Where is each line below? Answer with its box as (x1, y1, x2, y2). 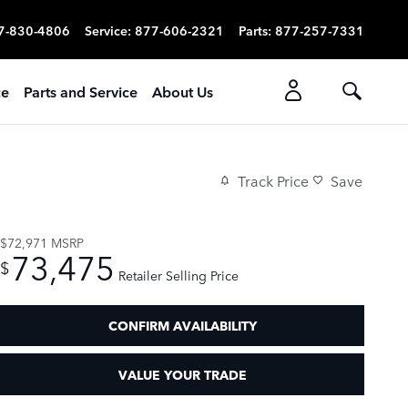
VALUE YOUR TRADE (117, 364, 247, 383)
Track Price (238, 170, 309, 191)
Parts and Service (24, 81, 138, 101)
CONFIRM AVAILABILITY (107, 316, 257, 335)
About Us (152, 81, 213, 101)
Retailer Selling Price (118, 265, 239, 284)
